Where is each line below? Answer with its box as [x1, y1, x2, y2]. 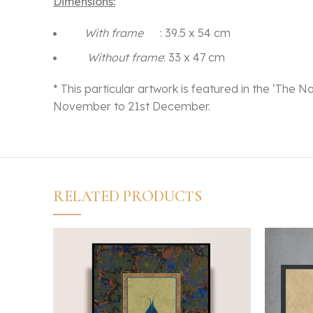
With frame [85, 26, 143, 41]
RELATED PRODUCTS [53, 187, 202, 206]
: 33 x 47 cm [163, 50, 225, 65]
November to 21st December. [53, 99, 210, 114]
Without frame [87, 50, 163, 65]
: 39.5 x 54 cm [143, 26, 231, 41]
